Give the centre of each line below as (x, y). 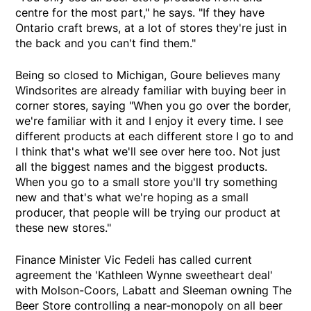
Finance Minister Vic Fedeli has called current (134, 259)
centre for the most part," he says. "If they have (140, 12)
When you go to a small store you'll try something (147, 182)
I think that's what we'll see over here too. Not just (148, 151)
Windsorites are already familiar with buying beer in (151, 90)
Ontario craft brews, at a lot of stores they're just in (151, 27)
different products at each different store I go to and (155, 136)
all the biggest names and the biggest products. (142, 166)
